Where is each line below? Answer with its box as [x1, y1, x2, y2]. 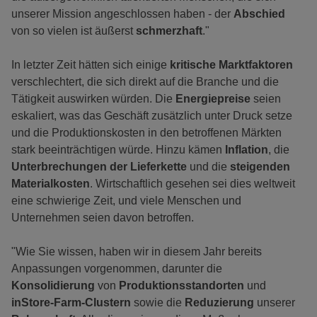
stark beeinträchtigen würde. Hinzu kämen [11, 144, 225, 156]
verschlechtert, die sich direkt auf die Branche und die [11, 76, 279, 88]
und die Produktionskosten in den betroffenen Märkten [11, 127, 282, 139]
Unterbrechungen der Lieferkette [11, 161, 187, 173]
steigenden [230, 161, 290, 173]
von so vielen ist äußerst [11, 25, 136, 38]
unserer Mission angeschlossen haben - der [11, 8, 234, 21]
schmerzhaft [136, 25, 202, 38]
